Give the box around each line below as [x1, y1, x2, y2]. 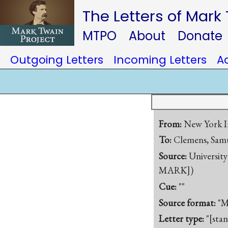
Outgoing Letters [10, 52, 103, 67]
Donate [178, 27, 222, 44]
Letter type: [159, 212, 206, 225]
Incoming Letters [113, 52, 207, 67]
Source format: [159, 196, 218, 209]
